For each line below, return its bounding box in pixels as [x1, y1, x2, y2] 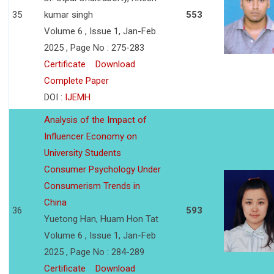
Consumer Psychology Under [44, 164, 161, 176]
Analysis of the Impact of [44, 114, 147, 126]
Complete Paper [44, 75, 109, 87]
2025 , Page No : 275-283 [44, 42, 144, 54]
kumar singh [44, 9, 93, 21]
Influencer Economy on [44, 131, 137, 143]
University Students [44, 147, 121, 159]
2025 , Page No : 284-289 [44, 246, 144, 258]
